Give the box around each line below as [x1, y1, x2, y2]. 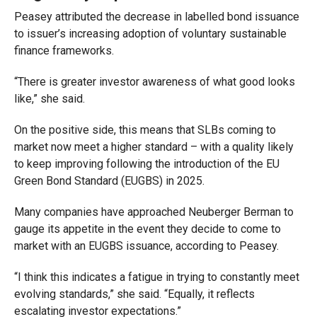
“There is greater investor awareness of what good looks [13, 75, 295, 88]
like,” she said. [13, 92, 85, 105]
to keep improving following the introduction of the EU [13, 157, 279, 171]
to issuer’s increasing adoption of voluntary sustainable [13, 27, 287, 40]
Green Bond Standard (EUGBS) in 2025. [13, 174, 204, 188]
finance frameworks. [13, 44, 114, 57]
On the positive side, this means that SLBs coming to [13, 123, 276, 137]
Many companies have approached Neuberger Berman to [13, 205, 294, 219]
